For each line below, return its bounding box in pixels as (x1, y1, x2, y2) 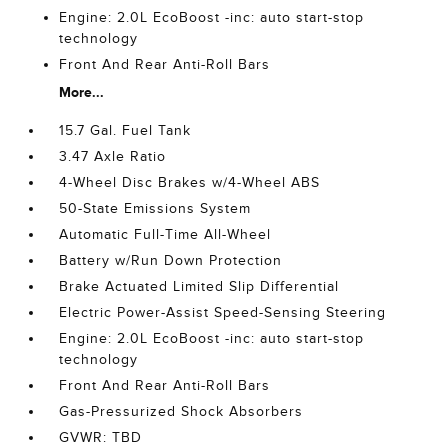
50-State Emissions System (59, 200, 252, 216)
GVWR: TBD (59, 429, 143, 445)
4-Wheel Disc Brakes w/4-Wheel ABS (59, 174, 321, 190)
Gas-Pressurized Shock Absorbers (59, 403, 304, 419)
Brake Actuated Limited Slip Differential (59, 278, 340, 294)
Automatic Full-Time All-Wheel (59, 226, 272, 242)
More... (59, 83, 105, 100)
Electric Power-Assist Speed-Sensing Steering (59, 304, 387, 320)
